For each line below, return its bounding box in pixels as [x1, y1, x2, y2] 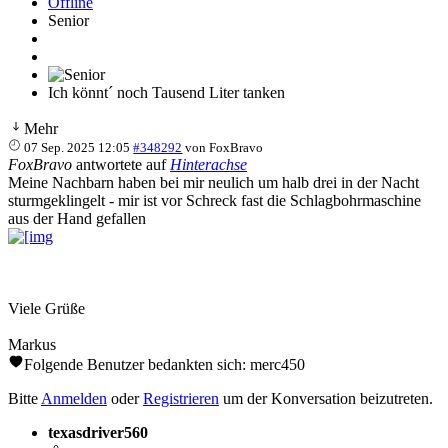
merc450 [250, 355, 305, 373]
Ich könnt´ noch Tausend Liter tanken [48, 83, 285, 101]
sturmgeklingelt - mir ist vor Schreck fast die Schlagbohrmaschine [8, 191, 421, 209]
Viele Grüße [8, 299, 85, 317]
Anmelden [41, 389, 107, 407]
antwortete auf [72, 155, 170, 173]
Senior [48, 11, 89, 29]
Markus [8, 335, 56, 353]
